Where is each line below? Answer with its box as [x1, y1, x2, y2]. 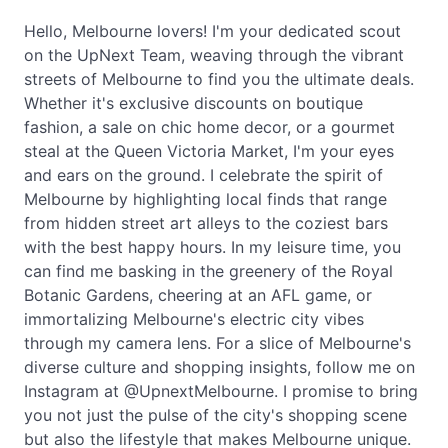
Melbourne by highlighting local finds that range [24, 188, 387, 209]
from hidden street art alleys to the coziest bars [24, 212, 388, 233]
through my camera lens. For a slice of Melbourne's [24, 332, 411, 353]
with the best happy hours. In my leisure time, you [24, 236, 401, 257]
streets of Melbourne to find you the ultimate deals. [24, 68, 414, 89]
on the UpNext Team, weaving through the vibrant [24, 44, 404, 65]
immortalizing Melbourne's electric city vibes [24, 308, 364, 329]
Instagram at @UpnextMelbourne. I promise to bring [24, 380, 418, 401]
